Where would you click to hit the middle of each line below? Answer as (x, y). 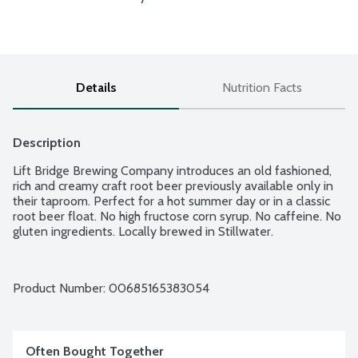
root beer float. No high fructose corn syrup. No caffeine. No (177, 217)
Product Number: (61, 288)
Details (96, 88)
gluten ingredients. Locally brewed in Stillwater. (143, 232)
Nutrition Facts (262, 88)
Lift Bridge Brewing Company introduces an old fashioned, (172, 171)
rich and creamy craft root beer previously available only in (173, 186)
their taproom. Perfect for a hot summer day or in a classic (171, 201)
